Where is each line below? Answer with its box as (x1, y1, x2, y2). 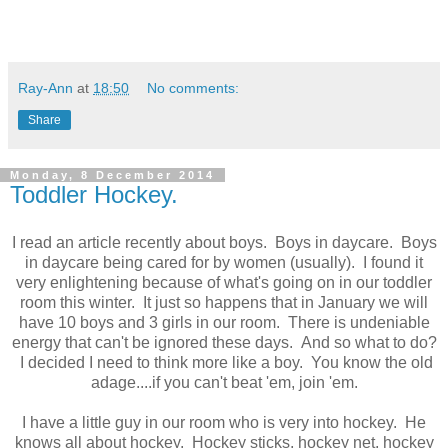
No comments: (147, 80, 240, 97)
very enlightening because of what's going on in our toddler (16, 274, 432, 291)
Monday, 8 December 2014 (10, 169, 215, 182)
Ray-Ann (18, 80, 73, 97)
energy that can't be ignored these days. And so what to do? (11, 334, 437, 351)
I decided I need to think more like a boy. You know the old (15, 354, 433, 371)
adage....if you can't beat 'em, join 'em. (90, 374, 358, 391)
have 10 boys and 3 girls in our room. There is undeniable (18, 314, 430, 331)
